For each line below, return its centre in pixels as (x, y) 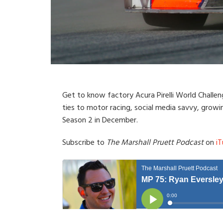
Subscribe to (84, 143)
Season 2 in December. (100, 121)
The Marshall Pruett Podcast (155, 143)
